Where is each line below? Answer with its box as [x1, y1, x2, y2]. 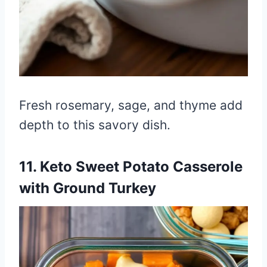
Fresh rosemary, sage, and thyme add [19, 97, 243, 113]
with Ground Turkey [19, 179, 156, 197]
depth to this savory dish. [19, 117, 170, 132]
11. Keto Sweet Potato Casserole [19, 157, 243, 175]
